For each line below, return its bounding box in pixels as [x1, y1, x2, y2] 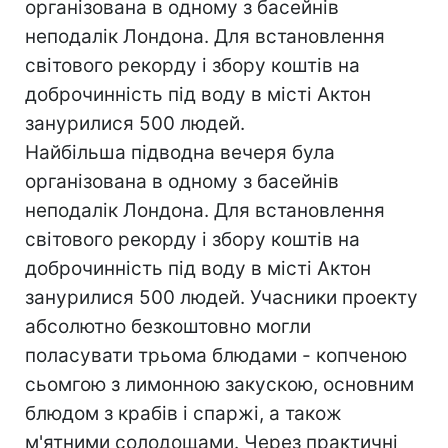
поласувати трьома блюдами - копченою [25, 344, 407, 367]
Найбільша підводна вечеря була [25, 141, 335, 164]
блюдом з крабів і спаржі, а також [25, 402, 342, 425]
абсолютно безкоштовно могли [25, 315, 311, 338]
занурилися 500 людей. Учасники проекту [25, 286, 418, 309]
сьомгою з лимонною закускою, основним [25, 373, 414, 396]
